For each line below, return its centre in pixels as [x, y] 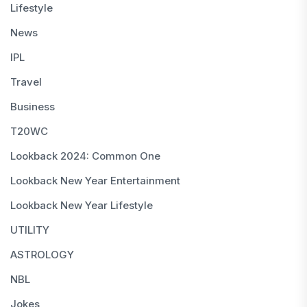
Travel [26, 82]
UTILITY [30, 230]
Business [33, 106]
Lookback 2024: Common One [85, 156]
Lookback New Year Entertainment [95, 180]
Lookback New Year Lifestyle [82, 205]
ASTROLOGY [42, 254]
